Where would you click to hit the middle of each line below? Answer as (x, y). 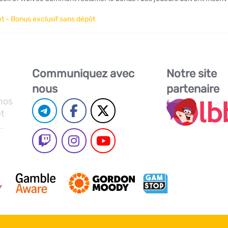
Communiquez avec (83, 74)
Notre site (192, 74)
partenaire (193, 89)
